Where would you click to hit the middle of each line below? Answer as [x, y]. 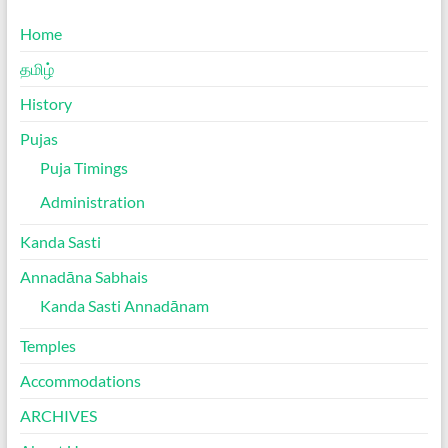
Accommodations [80, 381]
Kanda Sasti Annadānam [124, 306]
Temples [47, 346]
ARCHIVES [58, 416]
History [45, 104]
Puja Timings [83, 168]
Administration [92, 202]
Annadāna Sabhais [83, 277]
